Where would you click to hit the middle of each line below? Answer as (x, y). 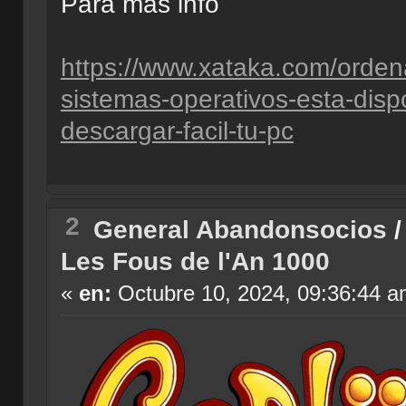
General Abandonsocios (240, 230)
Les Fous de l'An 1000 (195, 262)
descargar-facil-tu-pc (177, 130)
